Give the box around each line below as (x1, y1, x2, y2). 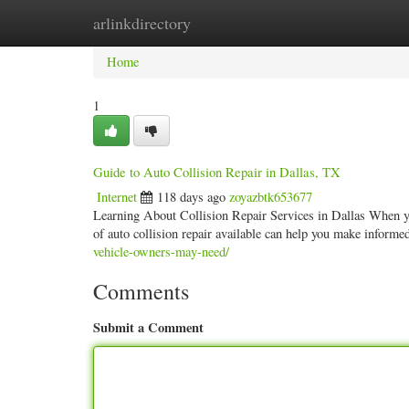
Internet (97, 188, 137, 205)
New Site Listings (180, 14, 276, 31)
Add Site (303, 14, 350, 31)
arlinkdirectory (93, 12, 191, 34)
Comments (93, 277, 189, 306)
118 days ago (157, 188, 225, 205)
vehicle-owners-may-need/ (93, 243, 229, 260)
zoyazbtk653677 (229, 188, 312, 205)
